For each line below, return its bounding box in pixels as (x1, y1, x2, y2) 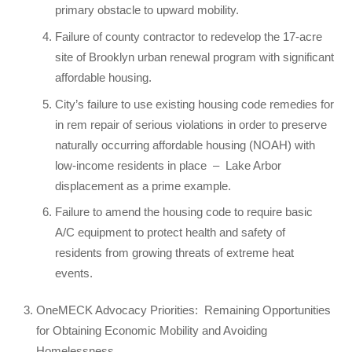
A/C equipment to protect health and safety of (55, 225, 286, 240)
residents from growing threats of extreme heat (55, 246, 295, 260)
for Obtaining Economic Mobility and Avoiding (36, 324, 268, 338)
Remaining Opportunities (204, 303, 332, 317)
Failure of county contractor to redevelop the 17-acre (55, 30, 323, 44)
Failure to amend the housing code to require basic (55, 205, 313, 219)
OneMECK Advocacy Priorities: (36, 303, 199, 317)
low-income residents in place (55, 158, 207, 172)
